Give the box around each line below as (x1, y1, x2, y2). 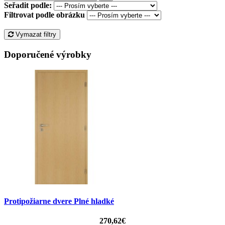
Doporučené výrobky (4, 49, 91, 60)
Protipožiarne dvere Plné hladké (4, 196, 114, 205)
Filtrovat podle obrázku (4, 11, 85, 20)
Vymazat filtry (14, 31, 56, 39)
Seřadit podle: (4, 1, 52, 10)
